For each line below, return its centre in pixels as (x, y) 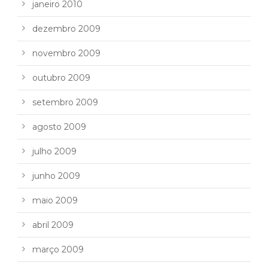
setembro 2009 (65, 103)
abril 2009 (53, 225)
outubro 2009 (61, 78)
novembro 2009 (66, 54)
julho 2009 (54, 152)
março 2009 (58, 250)
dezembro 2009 (66, 29)
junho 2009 (56, 176)
